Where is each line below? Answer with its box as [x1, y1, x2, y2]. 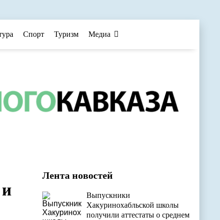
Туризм [54, 30, 79, 38]
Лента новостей [42, 170, 113, 181]
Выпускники [86, 191, 130, 200]
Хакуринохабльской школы [86, 201, 179, 210]
